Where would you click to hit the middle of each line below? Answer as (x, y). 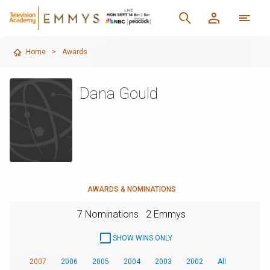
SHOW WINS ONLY (142, 238)
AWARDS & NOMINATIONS (131, 189)
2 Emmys (166, 214)
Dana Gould (118, 93)
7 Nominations (108, 214)
